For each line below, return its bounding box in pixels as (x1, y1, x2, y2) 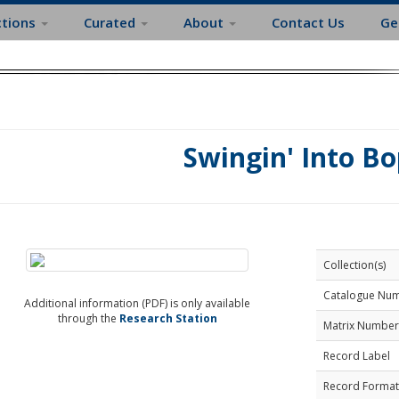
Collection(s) (322, 257, 386, 273)
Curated (84, 13, 139, 31)
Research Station (118, 311, 217, 326)
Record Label (322, 348, 390, 363)
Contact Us (272, 13, 345, 31)
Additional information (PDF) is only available (24, 296, 251, 311)
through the (57, 311, 119, 326)
